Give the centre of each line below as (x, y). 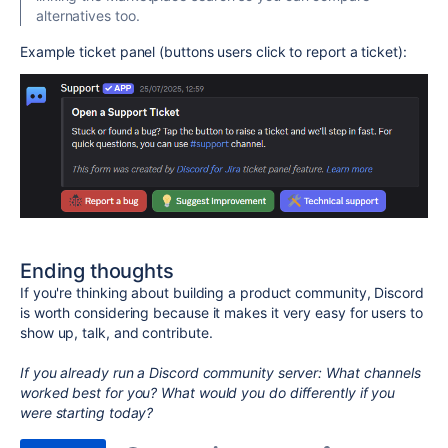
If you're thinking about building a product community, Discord (222, 293)
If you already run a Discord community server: (173, 373)
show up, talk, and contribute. (116, 333)
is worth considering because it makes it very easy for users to (221, 313)
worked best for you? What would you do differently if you (208, 393)
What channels (373, 373)
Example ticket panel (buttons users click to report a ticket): (213, 51)
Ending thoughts (97, 271)
